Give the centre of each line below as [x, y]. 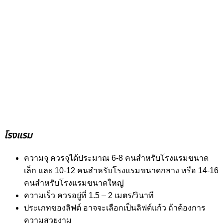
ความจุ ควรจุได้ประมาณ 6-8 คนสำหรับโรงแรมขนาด [116, 158]
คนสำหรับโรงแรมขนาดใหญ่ [74, 183]
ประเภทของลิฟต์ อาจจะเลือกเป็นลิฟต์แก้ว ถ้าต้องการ [115, 208]
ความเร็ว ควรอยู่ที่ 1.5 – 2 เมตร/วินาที [89, 195]
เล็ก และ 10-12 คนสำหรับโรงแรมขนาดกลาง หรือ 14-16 [121, 170]
